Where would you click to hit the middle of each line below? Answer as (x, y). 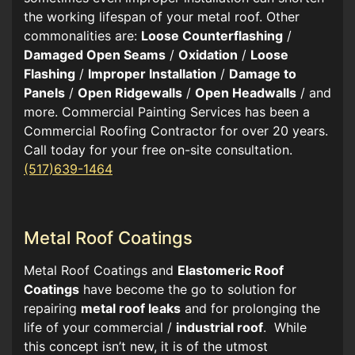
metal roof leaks (131, 308)
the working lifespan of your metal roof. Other (162, 16)
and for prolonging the (250, 308)
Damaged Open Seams (95, 54)
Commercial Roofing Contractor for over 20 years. (176, 130)
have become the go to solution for (188, 289)
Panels (44, 92)
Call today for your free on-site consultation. (158, 149)
